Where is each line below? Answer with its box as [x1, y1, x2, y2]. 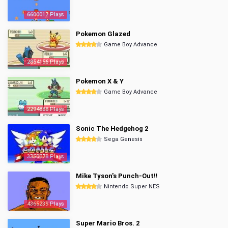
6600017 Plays [27, 11, 64, 18]
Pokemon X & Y [76, 77, 124, 85]
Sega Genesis [104, 136, 142, 142]
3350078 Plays [27, 153, 64, 160]
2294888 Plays [27, 106, 64, 112]
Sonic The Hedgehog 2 [76, 125, 148, 132]
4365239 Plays [27, 201, 64, 207]
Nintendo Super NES [104, 183, 160, 190]
